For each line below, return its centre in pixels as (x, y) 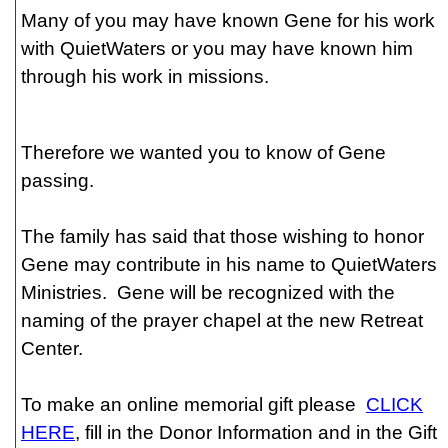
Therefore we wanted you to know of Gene (203, 152)
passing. (57, 180)
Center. (52, 348)
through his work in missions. (145, 76)
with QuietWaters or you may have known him (217, 48)
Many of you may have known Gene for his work (228, 20)
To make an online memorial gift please (193, 404)
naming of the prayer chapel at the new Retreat (222, 320)
